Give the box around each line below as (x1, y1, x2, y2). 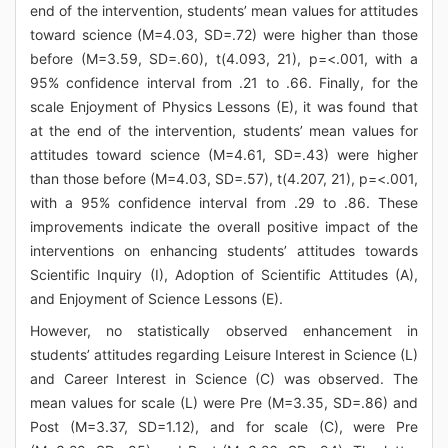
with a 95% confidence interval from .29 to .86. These (30, 194, 418, 211)
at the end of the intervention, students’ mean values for (30, 122, 418, 139)
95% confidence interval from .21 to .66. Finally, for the (30, 74, 418, 91)
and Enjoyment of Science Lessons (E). (30, 290, 283, 307)
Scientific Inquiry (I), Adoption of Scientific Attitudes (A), (30, 266, 418, 283)
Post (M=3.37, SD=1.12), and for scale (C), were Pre (30, 418, 418, 435)
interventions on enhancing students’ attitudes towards (30, 242, 418, 259)
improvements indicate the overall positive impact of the (30, 218, 418, 235)
